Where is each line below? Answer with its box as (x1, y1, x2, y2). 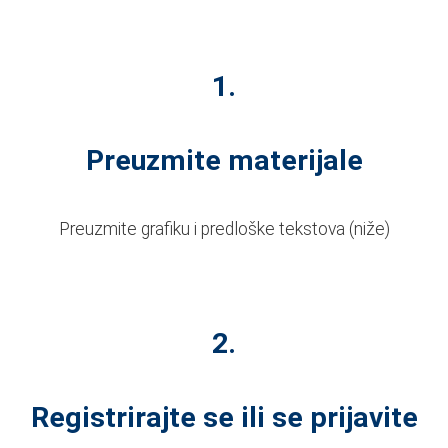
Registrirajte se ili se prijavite (30, 400, 418, 434)
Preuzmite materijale (85, 143, 363, 177)
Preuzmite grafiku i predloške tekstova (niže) (58, 219, 390, 240)
